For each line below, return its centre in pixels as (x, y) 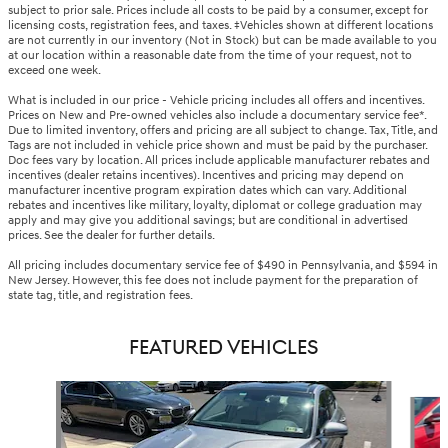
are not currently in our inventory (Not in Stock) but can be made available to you (222, 41)
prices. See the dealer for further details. (111, 236)
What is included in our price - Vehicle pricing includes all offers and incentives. (216, 101)
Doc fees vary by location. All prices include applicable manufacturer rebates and (219, 161)
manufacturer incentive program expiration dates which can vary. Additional (207, 191)
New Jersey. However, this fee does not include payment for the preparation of (213, 281)
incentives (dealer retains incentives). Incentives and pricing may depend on (206, 176)
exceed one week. (54, 71)
